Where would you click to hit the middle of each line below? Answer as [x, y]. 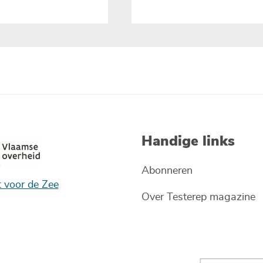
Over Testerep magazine [198, 197]
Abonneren [167, 171]
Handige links [188, 141]
